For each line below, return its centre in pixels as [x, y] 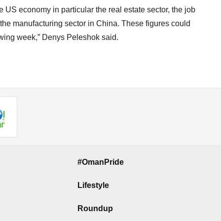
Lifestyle [93, 185]
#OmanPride [101, 162]
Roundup [95, 208]
